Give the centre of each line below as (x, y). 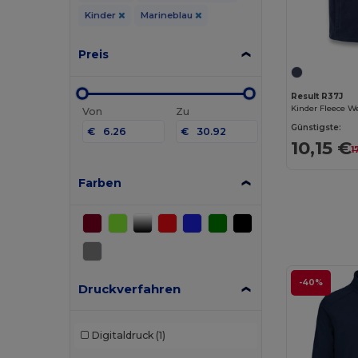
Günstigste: (316, 127)
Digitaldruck (122, 336)
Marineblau (167, 15)
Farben (100, 183)
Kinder (101, 15)
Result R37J (317, 96)
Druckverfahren (130, 288)
